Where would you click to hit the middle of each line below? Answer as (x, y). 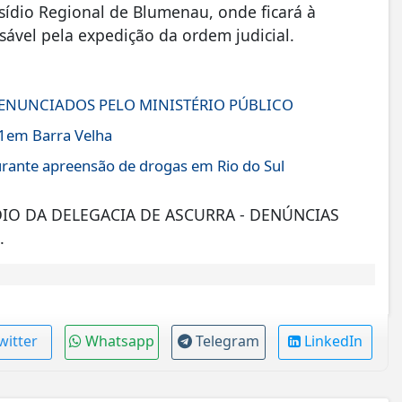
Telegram (227, 341)
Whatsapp (119, 341)
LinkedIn (333, 341)
